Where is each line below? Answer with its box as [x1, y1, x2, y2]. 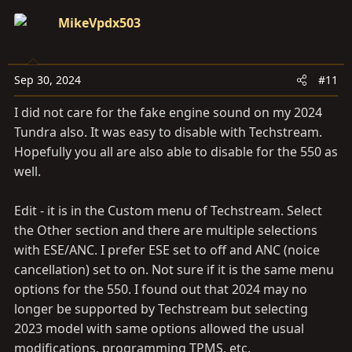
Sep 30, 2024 [14, 72, 81, 88]
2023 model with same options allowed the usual [14, 320, 304, 338]
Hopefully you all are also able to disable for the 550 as [14, 143, 338, 161]
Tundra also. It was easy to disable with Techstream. [14, 123, 322, 141]
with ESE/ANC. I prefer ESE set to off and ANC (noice [14, 241, 320, 259]
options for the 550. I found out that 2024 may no [14, 280, 307, 299]
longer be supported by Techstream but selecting [14, 300, 308, 318]
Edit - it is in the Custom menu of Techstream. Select [14, 202, 322, 220]
